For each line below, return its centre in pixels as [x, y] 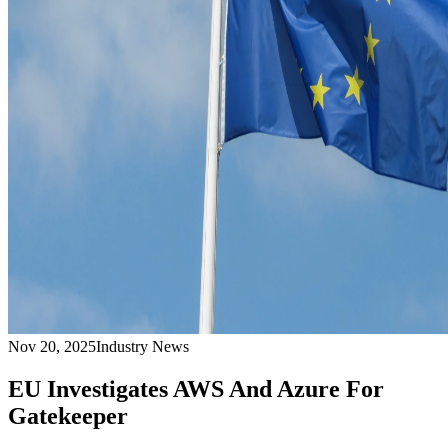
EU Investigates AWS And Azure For [196, 388]
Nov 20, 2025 [52, 347]
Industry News [142, 347]
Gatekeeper [68, 415]
